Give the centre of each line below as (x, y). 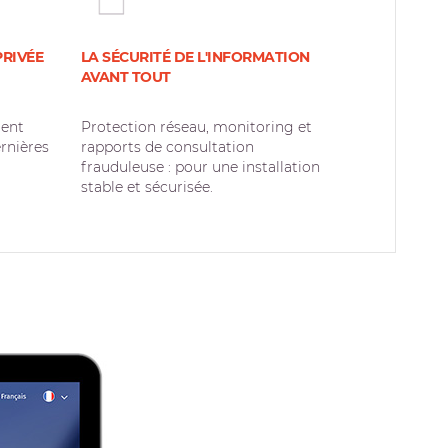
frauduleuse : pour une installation (200, 167)
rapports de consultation (167, 147)
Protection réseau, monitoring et (196, 127)
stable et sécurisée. (146, 187)
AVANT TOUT (125, 77)
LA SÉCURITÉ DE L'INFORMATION (195, 57)
